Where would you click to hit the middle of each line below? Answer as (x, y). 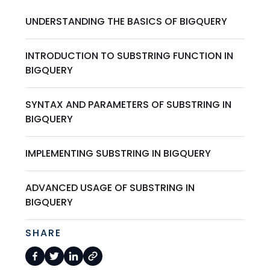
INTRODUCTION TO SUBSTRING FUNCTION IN (130, 55)
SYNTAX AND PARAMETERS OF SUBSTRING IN (129, 104)
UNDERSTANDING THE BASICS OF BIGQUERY (127, 21)
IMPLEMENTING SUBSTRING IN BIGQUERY (118, 153)
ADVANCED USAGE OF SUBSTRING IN (110, 187)
